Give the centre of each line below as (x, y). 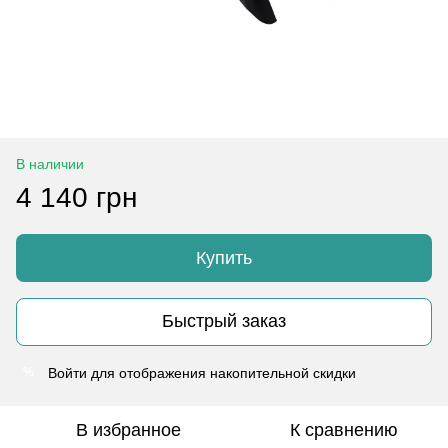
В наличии (50, 163)
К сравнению (344, 429)
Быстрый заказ (224, 321)
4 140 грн (76, 197)
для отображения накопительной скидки (221, 372)
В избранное (128, 429)
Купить (224, 257)
